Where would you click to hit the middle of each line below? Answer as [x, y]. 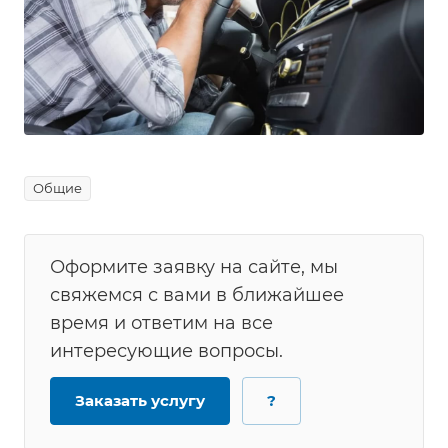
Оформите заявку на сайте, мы [194, 266]
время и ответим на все [161, 322]
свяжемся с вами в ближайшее [197, 294]
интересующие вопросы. [166, 350]
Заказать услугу [140, 400]
